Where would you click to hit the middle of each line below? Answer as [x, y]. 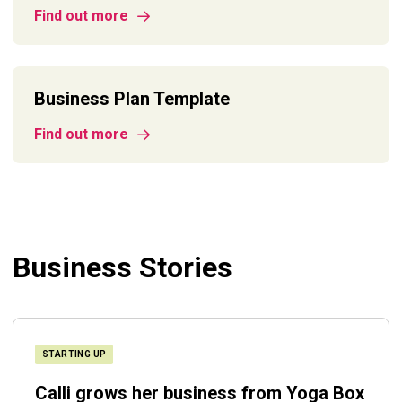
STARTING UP [74, 354]
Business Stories [122, 267]
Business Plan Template [132, 99]
